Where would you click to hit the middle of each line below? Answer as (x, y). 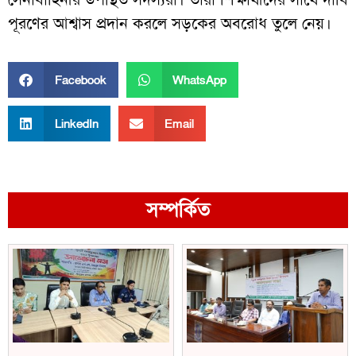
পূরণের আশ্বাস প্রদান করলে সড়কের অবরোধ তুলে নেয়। (170, 23)
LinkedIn (76, 124)
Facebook (80, 80)
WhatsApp (199, 80)
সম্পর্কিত (178, 211)
